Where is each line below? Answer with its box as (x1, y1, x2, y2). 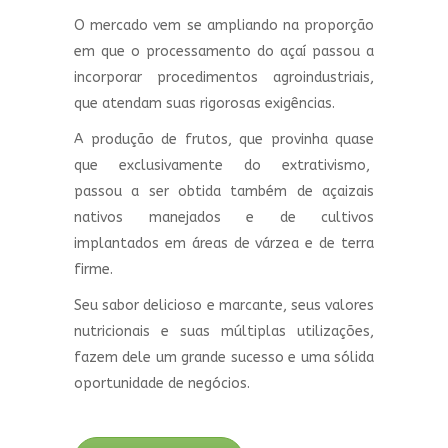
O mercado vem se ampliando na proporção (74, 17, 374, 35)
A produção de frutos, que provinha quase (74, 131, 374, 149)
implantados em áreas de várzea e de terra (74, 235, 374, 253)
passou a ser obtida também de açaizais (74, 183, 374, 201)
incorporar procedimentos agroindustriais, (74, 69, 374, 87)
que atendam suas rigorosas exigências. (74, 95, 335, 113)
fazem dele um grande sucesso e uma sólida (74, 349, 374, 367)
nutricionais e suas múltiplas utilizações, (74, 323, 374, 341)
